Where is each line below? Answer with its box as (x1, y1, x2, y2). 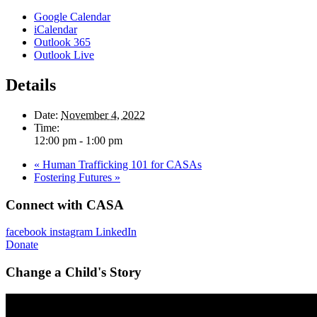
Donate (6, 238, 38, 251)
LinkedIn (96, 226, 137, 238)
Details (6, 76, 56, 95)
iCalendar (34, 23, 77, 36)
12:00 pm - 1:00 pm (34, 134, 122, 146)
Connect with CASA (6, 197, 124, 212)
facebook (6, 226, 47, 238)
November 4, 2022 (61, 108, 145, 121)
